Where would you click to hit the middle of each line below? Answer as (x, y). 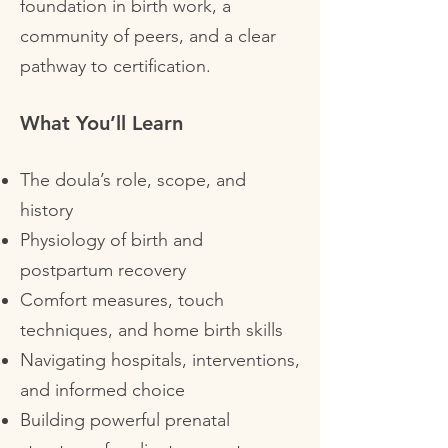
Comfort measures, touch (122, 300)
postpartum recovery (103, 270)
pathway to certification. (115, 66)
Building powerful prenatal (125, 420)
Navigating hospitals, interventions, (160, 360)
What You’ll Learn (101, 123)
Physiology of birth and (111, 240)
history (46, 210)
